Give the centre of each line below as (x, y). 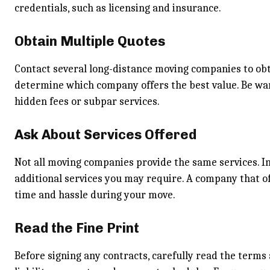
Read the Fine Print (77, 228)
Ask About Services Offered (105, 135)
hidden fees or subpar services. (87, 102)
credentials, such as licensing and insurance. (118, 8)
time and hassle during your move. (95, 195)
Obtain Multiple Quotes (90, 41)
